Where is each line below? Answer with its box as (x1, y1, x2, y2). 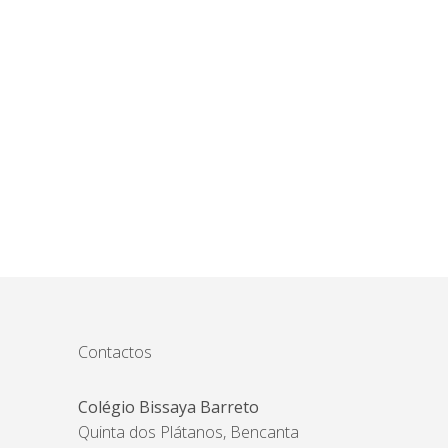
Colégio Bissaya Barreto (78, 396, 260, 419)
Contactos (78, 341, 153, 364)
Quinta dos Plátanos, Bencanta (78, 421, 300, 444)
